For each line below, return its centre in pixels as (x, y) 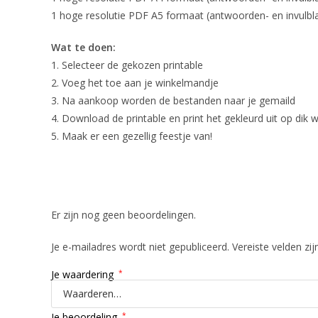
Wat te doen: (83, 47)
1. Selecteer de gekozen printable (127, 65)
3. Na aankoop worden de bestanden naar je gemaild (173, 100)
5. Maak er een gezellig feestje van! (132, 136)
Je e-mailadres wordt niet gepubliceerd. (140, 246)
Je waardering (84, 274)
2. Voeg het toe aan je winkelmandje (135, 82)
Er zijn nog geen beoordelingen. (124, 214)
